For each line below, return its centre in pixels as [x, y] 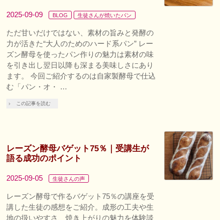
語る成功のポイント [44, 158]
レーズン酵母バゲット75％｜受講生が [78, 148]
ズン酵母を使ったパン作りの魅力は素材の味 [80, 54]
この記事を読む [34, 103]
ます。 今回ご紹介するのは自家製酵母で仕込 [81, 76]
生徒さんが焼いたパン [105, 15]
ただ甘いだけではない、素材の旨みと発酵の [80, 32]
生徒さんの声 [69, 179]
